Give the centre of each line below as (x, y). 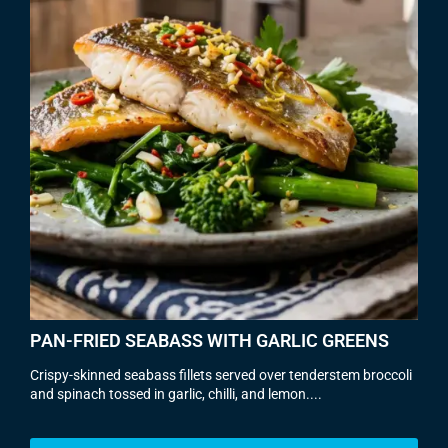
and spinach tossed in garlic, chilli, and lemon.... (176, 393)
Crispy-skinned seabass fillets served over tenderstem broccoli (221, 374)
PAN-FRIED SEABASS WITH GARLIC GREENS (209, 340)
